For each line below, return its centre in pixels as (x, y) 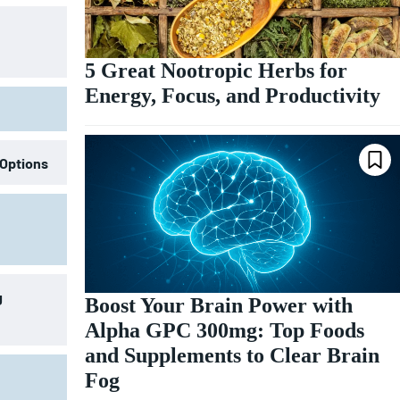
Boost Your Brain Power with (218, 305)
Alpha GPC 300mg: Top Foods (224, 330)
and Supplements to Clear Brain (232, 355)
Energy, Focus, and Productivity (232, 96)
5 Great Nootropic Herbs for (216, 71)
